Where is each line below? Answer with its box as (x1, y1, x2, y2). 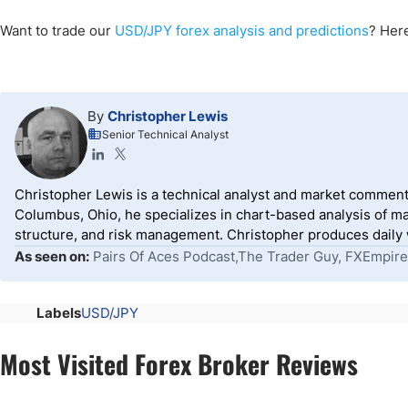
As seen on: (15, 247, 89, 265)
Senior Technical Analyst (102, 127, 229, 141)
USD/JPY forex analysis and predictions (115, 21, 369, 39)
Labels (36, 303, 81, 321)
